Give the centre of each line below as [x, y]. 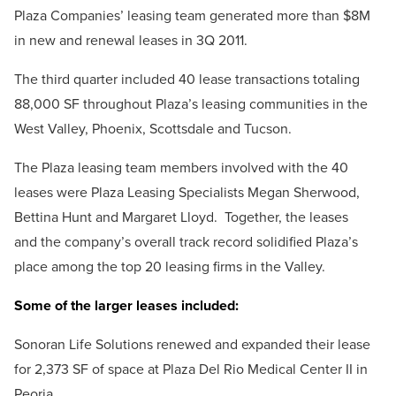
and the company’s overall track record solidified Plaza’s [186, 242]
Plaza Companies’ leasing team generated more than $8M [192, 16]
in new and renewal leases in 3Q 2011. [131, 41]
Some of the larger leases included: [126, 306]
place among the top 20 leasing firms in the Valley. [170, 267]
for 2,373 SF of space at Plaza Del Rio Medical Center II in [191, 369]
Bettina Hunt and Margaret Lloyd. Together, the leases [181, 217]
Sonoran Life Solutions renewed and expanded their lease [192, 345]
